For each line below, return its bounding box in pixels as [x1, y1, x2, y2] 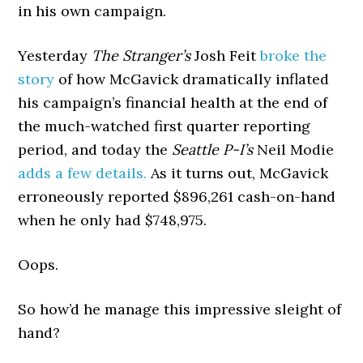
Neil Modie [253, 140, 335, 159]
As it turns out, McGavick [147, 164, 329, 182]
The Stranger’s [92, 46, 191, 65]
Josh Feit [190, 46, 261, 65]
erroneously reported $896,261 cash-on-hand [18, 187, 336, 206]
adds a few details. [18, 164, 147, 182]
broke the [260, 46, 327, 65]
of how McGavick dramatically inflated [54, 70, 330, 88]
